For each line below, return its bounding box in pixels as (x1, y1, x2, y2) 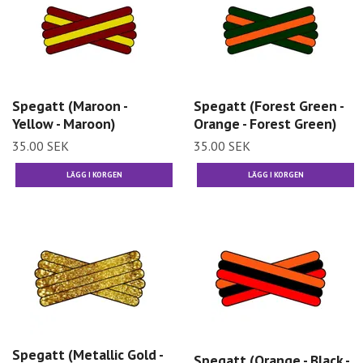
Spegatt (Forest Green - (194, 96, 344, 116)
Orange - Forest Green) (194, 114, 336, 134)
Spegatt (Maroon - (12, 96, 127, 116)
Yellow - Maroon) (12, 114, 115, 134)
